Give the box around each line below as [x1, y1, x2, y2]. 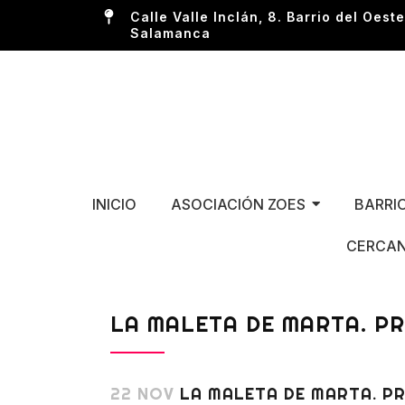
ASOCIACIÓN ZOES [170, 194, 306, 213]
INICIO [91, 194, 137, 213]
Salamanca [130, 25, 211, 41]
